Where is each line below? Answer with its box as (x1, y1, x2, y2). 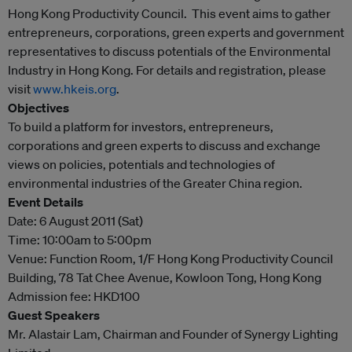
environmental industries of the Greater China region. (8, 175, 302, 191)
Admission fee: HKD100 (8, 288, 140, 304)
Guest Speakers (8, 307, 100, 323)
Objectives (8, 100, 69, 115)
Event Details (8, 194, 83, 210)
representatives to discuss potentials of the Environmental (8, 43, 331, 59)
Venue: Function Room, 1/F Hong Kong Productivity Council (8, 251, 333, 266)
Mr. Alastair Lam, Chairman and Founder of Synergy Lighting (8, 326, 338, 342)
